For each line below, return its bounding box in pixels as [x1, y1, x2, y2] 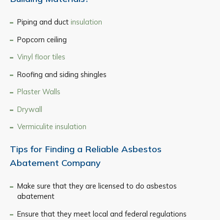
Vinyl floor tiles [17, 52, 65, 62]
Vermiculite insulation [17, 122, 86, 132]
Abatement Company [10, 157, 101, 169]
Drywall [17, 104, 42, 114]
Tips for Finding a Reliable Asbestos [10, 143, 162, 155]
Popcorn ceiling [17, 34, 67, 44]
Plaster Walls [17, 87, 60, 97]
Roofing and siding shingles [17, 69, 107, 79]
